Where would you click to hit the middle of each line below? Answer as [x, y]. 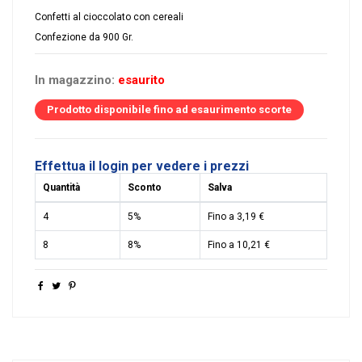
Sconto [145, 188]
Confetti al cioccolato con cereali [109, 17]
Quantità [61, 188]
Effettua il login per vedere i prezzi [142, 166]
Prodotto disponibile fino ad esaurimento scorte [169, 110]
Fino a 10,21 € [239, 245]
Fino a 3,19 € [236, 217]
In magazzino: [75, 80]
